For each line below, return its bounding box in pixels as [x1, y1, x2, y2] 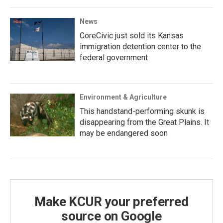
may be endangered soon [80, 128, 168, 138]
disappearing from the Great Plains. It [80, 117, 209, 127]
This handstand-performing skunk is [80, 107, 205, 116]
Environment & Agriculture [80, 93, 167, 101]
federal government [80, 53, 148, 62]
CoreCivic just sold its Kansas [80, 31, 184, 40]
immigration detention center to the [80, 42, 201, 51]
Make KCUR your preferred [34, 194, 189, 209]
